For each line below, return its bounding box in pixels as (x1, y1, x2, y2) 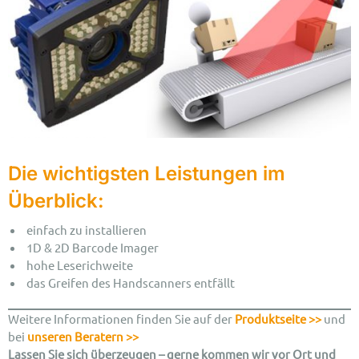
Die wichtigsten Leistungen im (8, 161, 285, 185)
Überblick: (8, 188, 104, 212)
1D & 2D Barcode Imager (24, 239, 159, 255)
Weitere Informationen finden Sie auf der (8, 311, 235, 327)
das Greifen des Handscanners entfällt (24, 274, 235, 290)
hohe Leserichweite (24, 256, 133, 272)
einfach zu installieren (24, 221, 147, 237)
